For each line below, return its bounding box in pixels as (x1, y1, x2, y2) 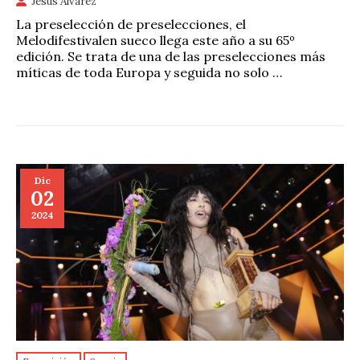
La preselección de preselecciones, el (16, 16, 246, 33)
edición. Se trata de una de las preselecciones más (16, 48, 325, 65)
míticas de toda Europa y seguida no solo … (16, 64, 282, 81)
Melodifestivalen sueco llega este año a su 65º (16, 32, 295, 49)
